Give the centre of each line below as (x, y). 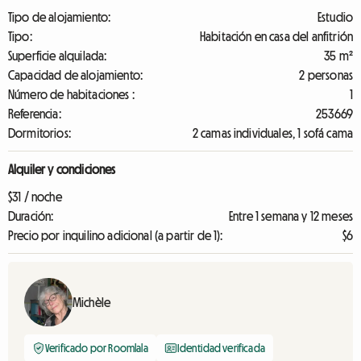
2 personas (326, 75)
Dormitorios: (39, 133)
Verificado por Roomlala (97, 348)
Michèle (92, 302)
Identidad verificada (221, 348)
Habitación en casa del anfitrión (276, 36)
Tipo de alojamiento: (60, 17)
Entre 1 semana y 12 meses (291, 216)
